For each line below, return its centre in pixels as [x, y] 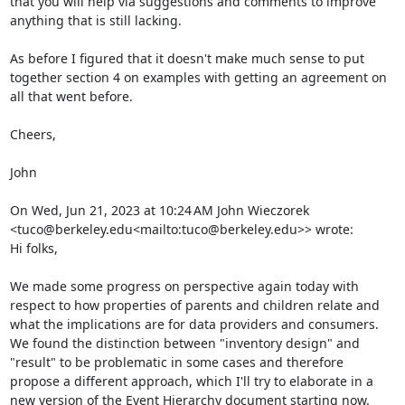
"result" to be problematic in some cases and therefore [176, 362]
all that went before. [71, 96]
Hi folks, [33, 248]
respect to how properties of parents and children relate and [194, 305]
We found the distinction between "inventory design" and [184, 343]
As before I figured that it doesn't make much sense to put [187, 58]
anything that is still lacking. [95, 20]
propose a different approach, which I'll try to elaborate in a [191, 381]
